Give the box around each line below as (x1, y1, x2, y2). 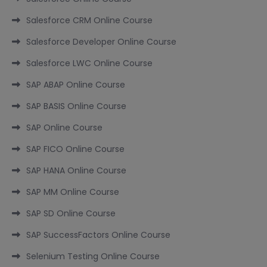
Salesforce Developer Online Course (26, 36, 176, 48)
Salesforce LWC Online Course (26, 57, 153, 70)
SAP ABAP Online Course (26, 79, 125, 91)
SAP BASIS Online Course (26, 100, 126, 113)
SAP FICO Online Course (26, 143, 125, 156)
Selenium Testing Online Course (26, 250, 160, 263)
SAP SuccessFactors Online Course (26, 229, 170, 241)
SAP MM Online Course (26, 186, 119, 198)
